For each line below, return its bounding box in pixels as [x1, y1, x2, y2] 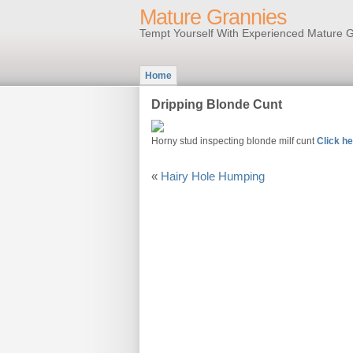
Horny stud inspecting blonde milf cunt [151, 136, 317, 147]
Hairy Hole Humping [161, 170, 265, 183]
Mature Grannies [139, 6, 287, 29]
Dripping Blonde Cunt [151, 98, 282, 111]
